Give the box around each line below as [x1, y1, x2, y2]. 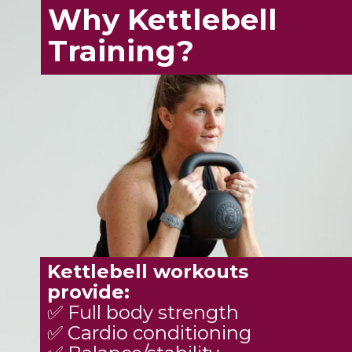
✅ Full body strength [46, 301, 239, 324]
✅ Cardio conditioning [46, 321, 251, 345]
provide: [46, 280, 130, 304]
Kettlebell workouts [46, 260, 254, 284]
